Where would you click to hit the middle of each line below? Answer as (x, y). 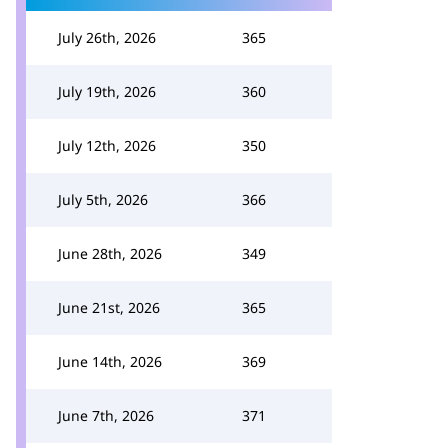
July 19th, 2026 (107, 91)
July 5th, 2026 (103, 199)
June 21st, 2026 (109, 307)
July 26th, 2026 (107, 37)
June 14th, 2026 (110, 361)
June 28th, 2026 (110, 253)
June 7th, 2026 (106, 415)
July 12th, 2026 (107, 145)
